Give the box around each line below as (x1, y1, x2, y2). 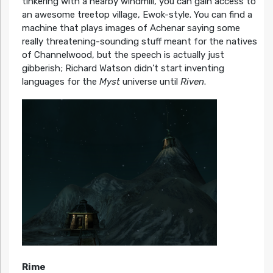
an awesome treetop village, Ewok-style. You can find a (21, 9, 252, 21)
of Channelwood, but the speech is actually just (21, 49, 224, 61)
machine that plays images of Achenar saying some (21, 23, 240, 34)
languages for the (21, 76, 99, 88)
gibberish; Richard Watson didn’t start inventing (21, 63, 224, 74)
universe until (119, 76, 180, 88)
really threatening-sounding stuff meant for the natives (21, 36, 257, 48)
